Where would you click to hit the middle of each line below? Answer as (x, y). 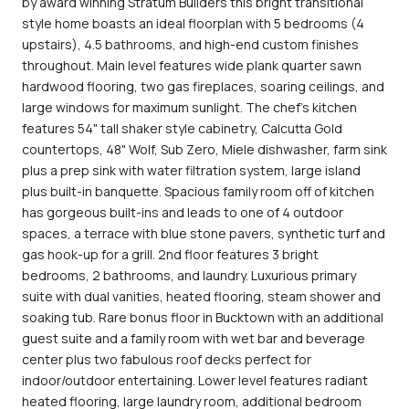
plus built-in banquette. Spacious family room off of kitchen (198, 191)
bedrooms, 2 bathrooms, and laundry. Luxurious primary (189, 275)
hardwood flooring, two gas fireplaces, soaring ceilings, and (203, 86)
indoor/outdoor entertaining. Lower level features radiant (195, 380)
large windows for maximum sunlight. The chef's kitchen (189, 107)
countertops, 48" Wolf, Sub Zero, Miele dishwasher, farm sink (204, 149)
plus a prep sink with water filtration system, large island (191, 170)
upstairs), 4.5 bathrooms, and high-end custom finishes (190, 44)
